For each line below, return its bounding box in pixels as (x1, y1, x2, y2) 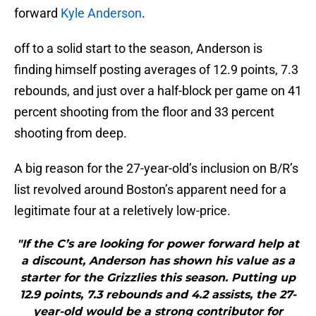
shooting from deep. (14, 126, 127, 141)
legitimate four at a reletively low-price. (14, 203, 231, 219)
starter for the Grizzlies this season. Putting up (20, 271, 296, 285)
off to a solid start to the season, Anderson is (14, 41, 262, 56)
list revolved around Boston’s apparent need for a (14, 182, 286, 197)
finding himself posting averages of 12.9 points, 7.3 (14, 62, 298, 78)
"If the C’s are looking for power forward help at (17, 237, 299, 251)
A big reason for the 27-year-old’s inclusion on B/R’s (14, 161, 298, 176)
